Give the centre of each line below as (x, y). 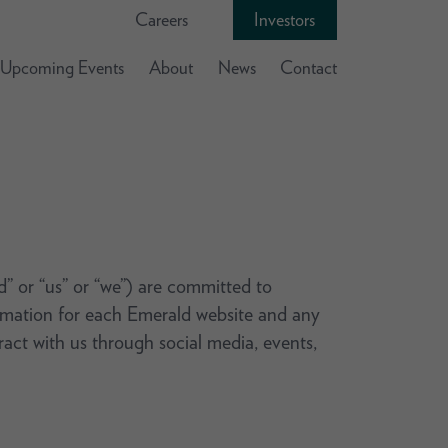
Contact (308, 67)
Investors (284, 19)
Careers (161, 19)
